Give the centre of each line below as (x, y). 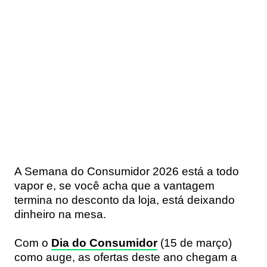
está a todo (209, 171)
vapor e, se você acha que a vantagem (114, 185)
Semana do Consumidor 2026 (102, 171)
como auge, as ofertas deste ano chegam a (126, 257)
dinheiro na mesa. (60, 214)
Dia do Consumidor (104, 243)
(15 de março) (195, 243)
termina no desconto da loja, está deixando (125, 200)
